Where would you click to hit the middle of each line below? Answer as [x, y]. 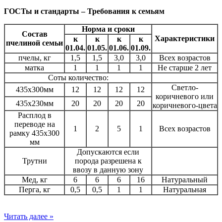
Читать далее [27, 217]
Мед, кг [34, 180]
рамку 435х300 [34, 133]
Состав [34, 34]
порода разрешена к [108, 161]
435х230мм [34, 104]
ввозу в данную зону [108, 170]
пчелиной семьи [34, 43]
